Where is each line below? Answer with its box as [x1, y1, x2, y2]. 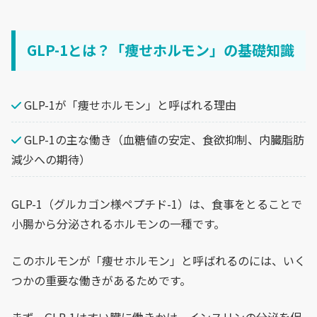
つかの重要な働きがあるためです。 [11, 272, 191, 289]
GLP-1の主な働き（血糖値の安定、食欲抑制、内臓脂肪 [21, 131, 304, 149]
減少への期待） [11, 151, 91, 168]
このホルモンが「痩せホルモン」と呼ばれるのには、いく [11, 252, 306, 270]
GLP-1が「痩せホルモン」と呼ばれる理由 [21, 96, 236, 114]
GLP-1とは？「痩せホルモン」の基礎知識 [27, 40, 294, 61]
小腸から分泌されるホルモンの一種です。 [11, 215, 225, 233]
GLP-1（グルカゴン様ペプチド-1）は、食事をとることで [11, 195, 302, 213]
